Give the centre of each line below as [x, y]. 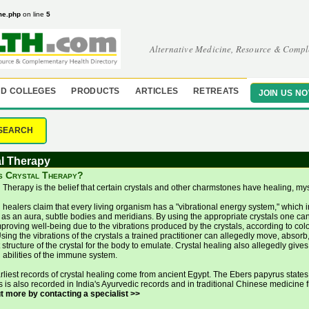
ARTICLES [157, 91]
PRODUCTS [96, 91]
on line [33, 14]
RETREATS [216, 91]
